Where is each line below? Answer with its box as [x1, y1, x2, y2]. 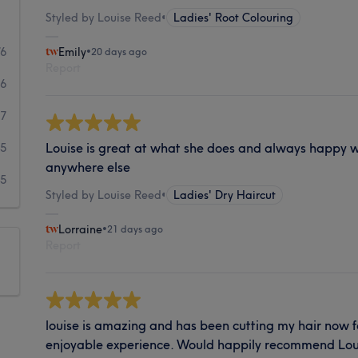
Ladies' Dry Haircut [173, 187, 276, 202]
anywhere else [46, 158, 131, 175]
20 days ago [91, 45, 148, 58]
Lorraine [58, 221, 103, 237]
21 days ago [107, 222, 164, 235]
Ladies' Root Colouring [173, 10, 294, 25]
